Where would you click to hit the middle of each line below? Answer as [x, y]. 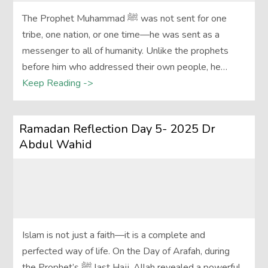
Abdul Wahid [56, 145]
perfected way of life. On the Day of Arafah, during [126, 252]
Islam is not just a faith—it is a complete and [114, 235]
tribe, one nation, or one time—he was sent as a [121, 35]
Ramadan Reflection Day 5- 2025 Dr [118, 129]
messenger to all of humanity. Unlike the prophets [126, 51]
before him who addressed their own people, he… [125, 67]
